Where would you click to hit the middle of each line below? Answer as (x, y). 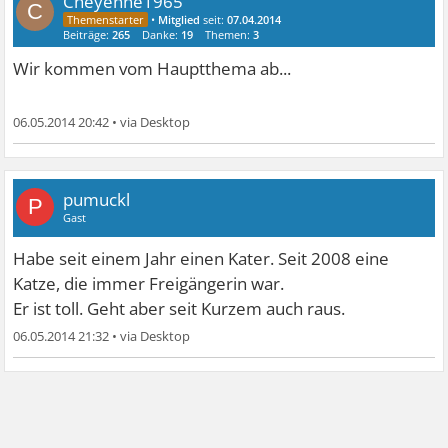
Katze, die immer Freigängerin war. (149, 284)
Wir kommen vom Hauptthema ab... (152, 69)
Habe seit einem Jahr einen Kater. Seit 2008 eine (201, 259)
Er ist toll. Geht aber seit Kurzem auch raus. (179, 309)
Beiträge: (88, 35)
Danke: (162, 35)
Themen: (229, 35)
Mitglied (179, 20)
